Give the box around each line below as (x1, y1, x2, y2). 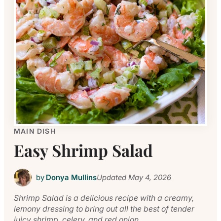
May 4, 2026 (126, 173, 171, 182)
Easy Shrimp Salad (14, 139, 153, 161)
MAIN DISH (14, 127, 56, 135)
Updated (96, 173, 126, 182)
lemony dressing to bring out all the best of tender (14, 203, 194, 214)
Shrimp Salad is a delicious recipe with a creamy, (14, 192, 194, 203)
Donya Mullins (45, 173, 97, 182)
